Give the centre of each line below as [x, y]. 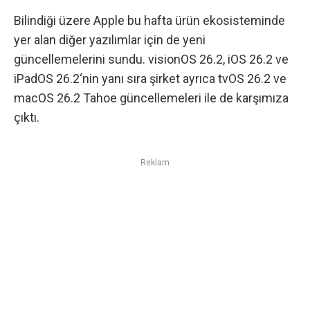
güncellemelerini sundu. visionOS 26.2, [121, 60]
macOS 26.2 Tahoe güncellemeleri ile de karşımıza [151, 98]
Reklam [155, 162]
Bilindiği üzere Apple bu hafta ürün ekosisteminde [149, 21]
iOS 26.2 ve [258, 60]
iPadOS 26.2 [47, 79]
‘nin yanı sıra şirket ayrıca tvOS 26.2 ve [183, 79]
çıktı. [27, 118]
